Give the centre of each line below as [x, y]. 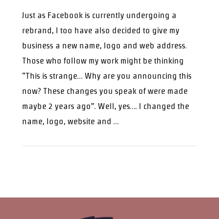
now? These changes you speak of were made [105, 91]
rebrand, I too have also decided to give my [100, 30]
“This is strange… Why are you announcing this [107, 76]
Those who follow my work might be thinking [103, 61]
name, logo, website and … [70, 121]
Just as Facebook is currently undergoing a [99, 15]
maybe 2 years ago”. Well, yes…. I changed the [105, 106]
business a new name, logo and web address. [104, 45]
